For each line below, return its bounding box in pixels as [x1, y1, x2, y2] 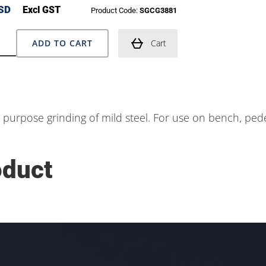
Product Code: [89, 5, 140, 15]
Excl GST [20, 4, 61, 15]
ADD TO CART [31, 37, 93, 49]
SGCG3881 [140, 5, 177, 15]
